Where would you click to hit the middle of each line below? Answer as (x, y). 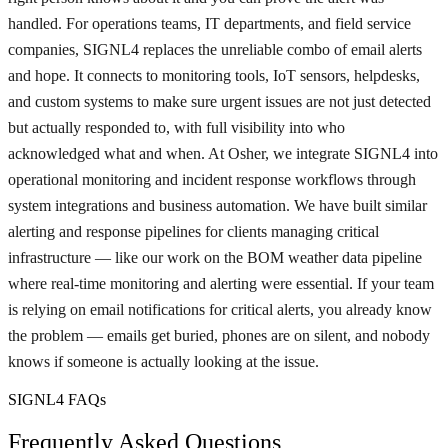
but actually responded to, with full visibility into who (176, 128)
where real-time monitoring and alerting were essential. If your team (221, 284)
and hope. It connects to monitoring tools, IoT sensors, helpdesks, (214, 76)
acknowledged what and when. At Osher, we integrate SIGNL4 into (223, 154)
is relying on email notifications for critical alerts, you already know (220, 310)
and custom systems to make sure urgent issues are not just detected (219, 102)
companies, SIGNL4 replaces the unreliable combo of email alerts (215, 50)
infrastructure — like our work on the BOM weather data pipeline (215, 258)
